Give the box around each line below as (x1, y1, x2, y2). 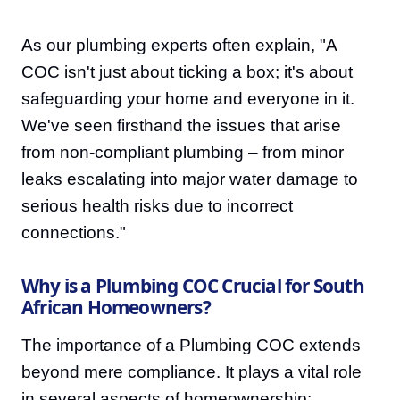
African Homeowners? (21, 295, 211, 320)
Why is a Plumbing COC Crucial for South (21, 273, 364, 298)
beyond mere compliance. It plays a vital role (21, 362, 362, 381)
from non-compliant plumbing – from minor (21, 143, 344, 162)
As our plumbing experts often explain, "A (21, 36, 337, 54)
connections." (21, 223, 126, 242)
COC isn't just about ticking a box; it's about (21, 62, 353, 81)
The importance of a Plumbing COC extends (21, 336, 361, 354)
